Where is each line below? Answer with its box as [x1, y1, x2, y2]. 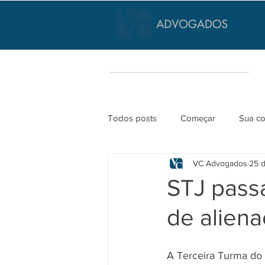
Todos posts [108, 112, 157, 123]
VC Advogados [193, 158, 247, 168]
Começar [180, 112, 215, 123]
